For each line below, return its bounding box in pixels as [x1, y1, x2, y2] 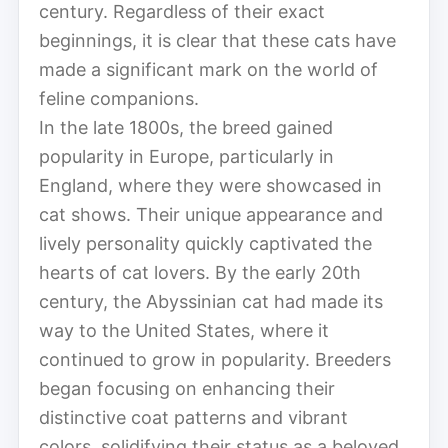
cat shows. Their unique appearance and [39, 203, 383, 225]
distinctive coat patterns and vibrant [39, 406, 348, 428]
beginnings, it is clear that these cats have [39, 29, 396, 51]
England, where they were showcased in [39, 174, 382, 196]
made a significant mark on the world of [39, 58, 378, 80]
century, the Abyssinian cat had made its [39, 290, 383, 312]
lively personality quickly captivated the [39, 232, 372, 254]
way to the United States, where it [39, 319, 329, 341]
